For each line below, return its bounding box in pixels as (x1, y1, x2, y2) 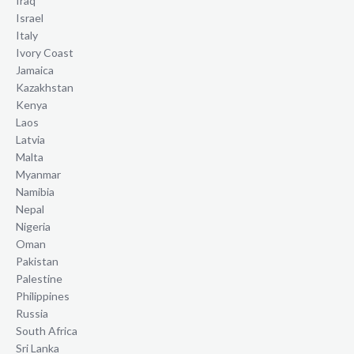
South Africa (16, 324, 77, 338)
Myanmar (16, 168, 61, 182)
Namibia (16, 185, 55, 199)
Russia (16, 307, 48, 321)
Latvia (16, 133, 45, 147)
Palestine (16, 272, 62, 286)
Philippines (16, 289, 70, 303)
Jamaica (16, 63, 54, 77)
